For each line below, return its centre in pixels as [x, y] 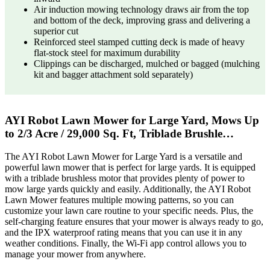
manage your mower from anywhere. [75, 254]
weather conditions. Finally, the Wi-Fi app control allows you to [126, 243]
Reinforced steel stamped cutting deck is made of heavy [139, 42]
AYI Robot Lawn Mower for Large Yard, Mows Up [132, 120]
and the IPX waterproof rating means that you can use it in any [124, 233]
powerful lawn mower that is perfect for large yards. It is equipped [130, 168]
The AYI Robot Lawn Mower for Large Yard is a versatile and [124, 157]
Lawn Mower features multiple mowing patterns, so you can [119, 200]
